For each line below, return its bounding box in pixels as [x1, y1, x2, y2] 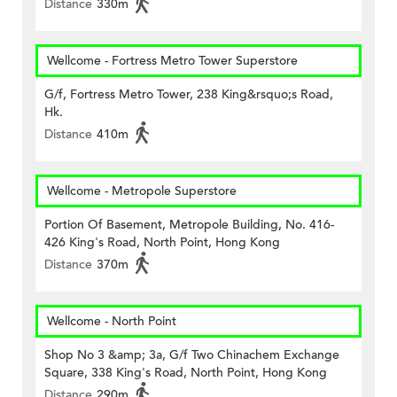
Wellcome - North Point [47, 313, 176, 331]
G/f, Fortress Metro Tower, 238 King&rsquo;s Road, [44, 86, 333, 104]
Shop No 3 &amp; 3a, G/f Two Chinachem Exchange [44, 346, 339, 364]
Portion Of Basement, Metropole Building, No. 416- [44, 216, 334, 234]
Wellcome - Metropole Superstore [47, 183, 237, 200]
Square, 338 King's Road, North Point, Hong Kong [44, 364, 327, 382]
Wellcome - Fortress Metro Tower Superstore [47, 52, 298, 70]
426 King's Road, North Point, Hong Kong [44, 234, 280, 252]
